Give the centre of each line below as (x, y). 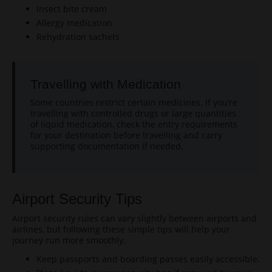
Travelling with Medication (106, 84)
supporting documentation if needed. (107, 146)
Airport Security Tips (77, 199)
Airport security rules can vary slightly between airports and (134, 218)
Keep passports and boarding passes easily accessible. (148, 259)
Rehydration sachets (78, 37)
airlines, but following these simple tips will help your (121, 229)
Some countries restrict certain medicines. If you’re (134, 102)
